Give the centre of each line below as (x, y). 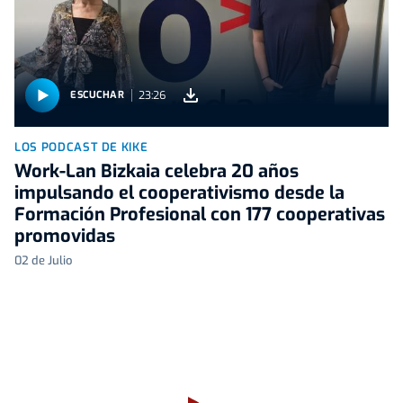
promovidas (65, 236)
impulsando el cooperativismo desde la (179, 193)
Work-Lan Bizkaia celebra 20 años (157, 171)
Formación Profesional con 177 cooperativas (200, 214)
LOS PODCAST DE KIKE (81, 147)
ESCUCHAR (98, 95)
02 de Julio (43, 260)
